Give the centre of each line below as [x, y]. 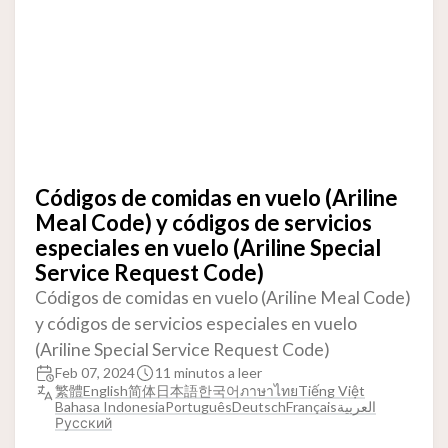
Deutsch [259, 407]
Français [311, 407]
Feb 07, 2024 [95, 373]
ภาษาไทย [269, 391]
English [105, 391]
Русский [83, 423]
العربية [356, 407]
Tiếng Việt [331, 391]
